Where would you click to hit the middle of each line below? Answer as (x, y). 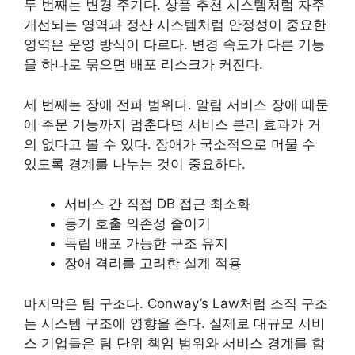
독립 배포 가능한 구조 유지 (146, 243)
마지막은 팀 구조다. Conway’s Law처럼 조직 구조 (176, 303)
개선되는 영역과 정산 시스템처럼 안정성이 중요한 (175, 25)
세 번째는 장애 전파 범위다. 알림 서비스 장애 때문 (176, 104)
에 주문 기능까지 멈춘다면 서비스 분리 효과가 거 (172, 124)
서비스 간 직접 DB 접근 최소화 (157, 204)
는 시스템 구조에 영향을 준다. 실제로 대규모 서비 (174, 323)
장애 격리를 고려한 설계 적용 (153, 263)
